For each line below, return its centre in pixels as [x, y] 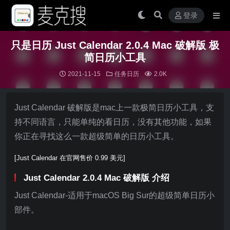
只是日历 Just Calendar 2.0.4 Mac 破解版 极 [115, 45]
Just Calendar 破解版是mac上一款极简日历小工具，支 [114, 108]
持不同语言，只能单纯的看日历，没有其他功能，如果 [113, 122]
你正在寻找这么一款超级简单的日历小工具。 [97, 136]
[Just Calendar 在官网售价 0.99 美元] [70, 158]
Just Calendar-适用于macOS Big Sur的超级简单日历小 [114, 195]
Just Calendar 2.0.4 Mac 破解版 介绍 [97, 178]
